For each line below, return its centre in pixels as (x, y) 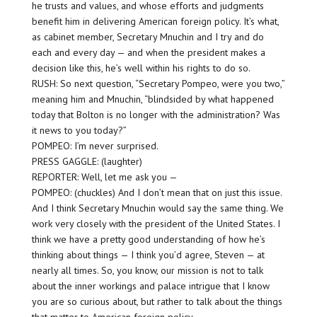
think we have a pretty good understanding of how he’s (148, 239)
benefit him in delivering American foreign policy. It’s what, (155, 21)
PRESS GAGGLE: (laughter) (87, 161)
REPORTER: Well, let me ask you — (104, 177)
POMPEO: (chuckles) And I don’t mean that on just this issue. (156, 192)
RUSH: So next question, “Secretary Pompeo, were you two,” (158, 83)
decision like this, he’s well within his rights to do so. (141, 68)
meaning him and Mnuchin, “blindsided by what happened (152, 99)
